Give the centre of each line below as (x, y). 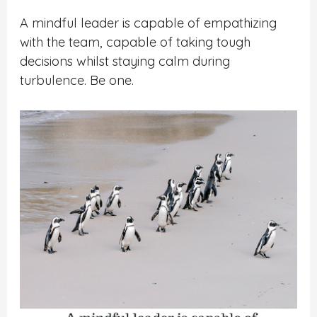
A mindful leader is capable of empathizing (149, 23)
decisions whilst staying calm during (125, 61)
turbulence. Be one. (77, 80)
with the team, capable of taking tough (136, 42)
